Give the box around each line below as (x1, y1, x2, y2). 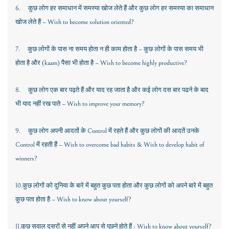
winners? (15, 154, 37, 163)
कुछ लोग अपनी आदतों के (28, 127, 87, 135)
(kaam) (42, 59, 60, 67)
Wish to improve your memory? (67, 100, 145, 108)
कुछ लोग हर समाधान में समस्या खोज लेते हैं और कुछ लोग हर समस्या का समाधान (28, 4, 214, 13)
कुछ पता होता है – (15, 195, 57, 204)
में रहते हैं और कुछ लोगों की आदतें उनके (108, 127, 199, 135)
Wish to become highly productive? (100, 59, 187, 67)
